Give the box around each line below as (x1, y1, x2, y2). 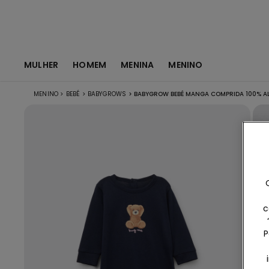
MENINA (121, 58, 154, 71)
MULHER (24, 58, 59, 71)
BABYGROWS (87, 89, 127, 98)
